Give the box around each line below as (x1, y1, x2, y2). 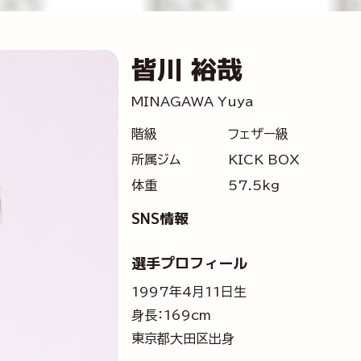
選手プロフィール (131, 253, 247, 273)
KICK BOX (227, 153, 300, 166)
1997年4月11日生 (131, 285, 247, 298)
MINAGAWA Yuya (131, 95, 253, 108)
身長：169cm (131, 309, 211, 322)
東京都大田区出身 (131, 332, 234, 345)
